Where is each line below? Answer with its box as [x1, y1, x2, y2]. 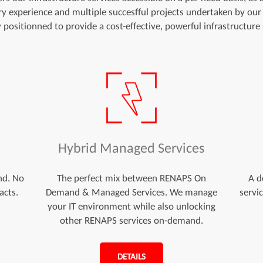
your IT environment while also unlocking [47, 200, 215, 213]
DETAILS [117, 251, 146, 262]
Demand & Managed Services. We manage [45, 186, 217, 198]
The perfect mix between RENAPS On [56, 171, 206, 184]
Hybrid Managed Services [58, 139, 205, 156]
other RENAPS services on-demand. [59, 214, 203, 227]
